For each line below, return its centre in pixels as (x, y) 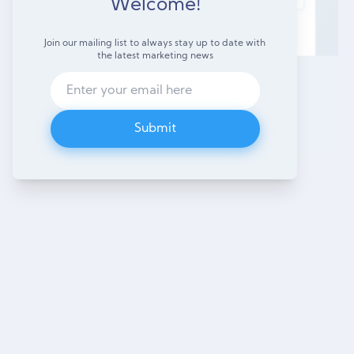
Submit (155, 129)
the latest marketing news (155, 56)
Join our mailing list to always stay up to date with (155, 44)
